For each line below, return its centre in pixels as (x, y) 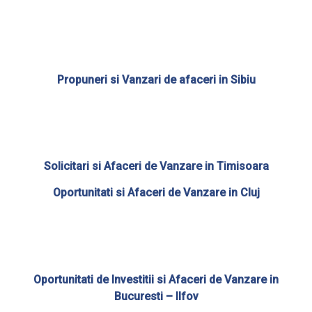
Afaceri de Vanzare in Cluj (193, 193)
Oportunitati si (90, 193)
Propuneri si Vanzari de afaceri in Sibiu (156, 79)
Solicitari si (73, 166)
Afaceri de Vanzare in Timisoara (186, 166)
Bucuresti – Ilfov (156, 296)
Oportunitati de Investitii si (100, 279)
